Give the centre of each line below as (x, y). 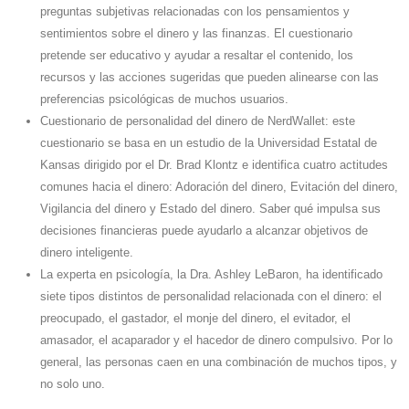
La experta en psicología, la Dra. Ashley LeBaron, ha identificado (211, 275)
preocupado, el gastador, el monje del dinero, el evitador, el (195, 319)
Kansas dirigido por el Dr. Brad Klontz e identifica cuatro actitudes (214, 165)
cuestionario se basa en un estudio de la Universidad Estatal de (209, 143)
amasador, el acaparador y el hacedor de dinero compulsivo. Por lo (216, 341)
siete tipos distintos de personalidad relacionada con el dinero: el (211, 297)
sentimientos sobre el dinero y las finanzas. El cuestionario (196, 34)
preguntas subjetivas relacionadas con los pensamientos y (195, 12)
